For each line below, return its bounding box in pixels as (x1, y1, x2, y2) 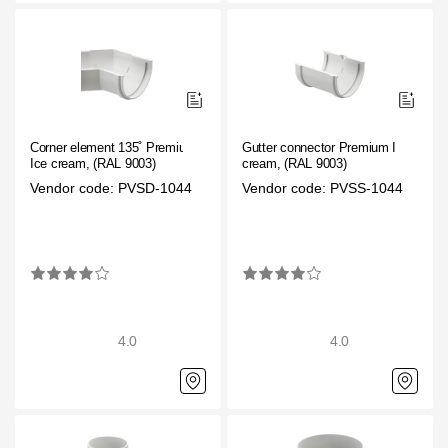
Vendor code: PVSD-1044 (30, 179, 192, 196)
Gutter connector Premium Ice (242, 139, 410, 155)
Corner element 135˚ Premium (30, 139, 196, 155)
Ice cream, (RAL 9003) (30, 155, 156, 171)
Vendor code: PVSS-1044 (242, 179, 403, 196)
